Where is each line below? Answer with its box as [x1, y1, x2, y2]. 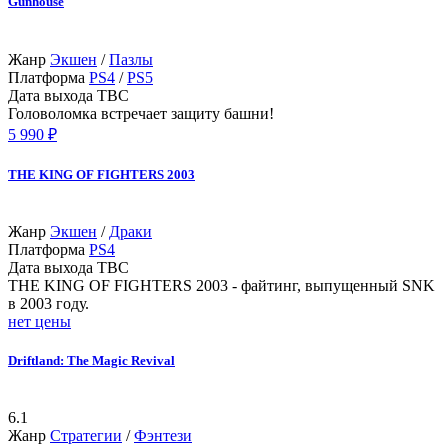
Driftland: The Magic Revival [8, 353, 175, 369]
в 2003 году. [8, 294, 89, 312]
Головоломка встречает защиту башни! [8, 104, 274, 122]
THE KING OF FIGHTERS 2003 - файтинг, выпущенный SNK [8, 276, 435, 294]
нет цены [8, 312, 71, 330]
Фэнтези [134, 427, 192, 445]
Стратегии [50, 427, 122, 445]
